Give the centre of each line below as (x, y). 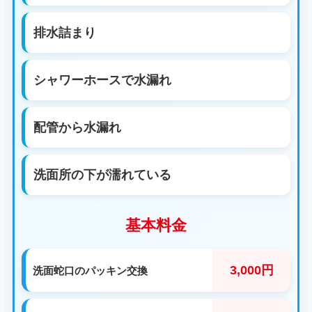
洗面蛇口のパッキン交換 (90, 270)
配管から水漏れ (77, 128)
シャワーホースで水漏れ (102, 80)
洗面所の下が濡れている (102, 175)
